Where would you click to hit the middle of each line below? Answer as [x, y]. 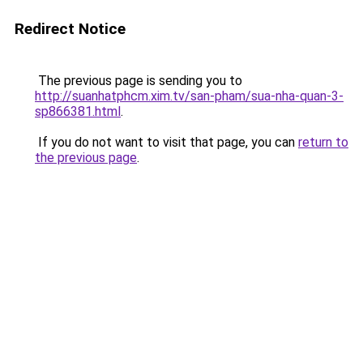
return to [323, 142]
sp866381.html [78, 111]
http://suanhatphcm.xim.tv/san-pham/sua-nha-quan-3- [189, 96]
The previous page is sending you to [139, 81]
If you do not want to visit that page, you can [167, 142]
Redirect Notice [70, 29]
